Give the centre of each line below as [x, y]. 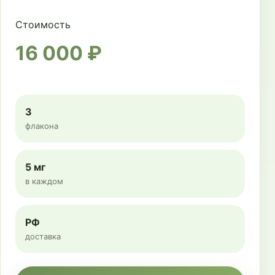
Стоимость [43, 25]
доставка [43, 236]
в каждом [44, 181]
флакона [42, 126]
